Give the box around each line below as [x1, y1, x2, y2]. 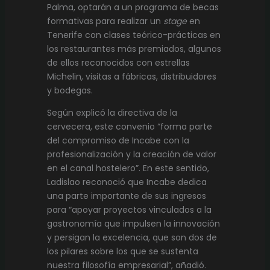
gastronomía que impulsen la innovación [46, 218, 220, 230]
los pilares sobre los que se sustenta [46, 245, 198, 258]
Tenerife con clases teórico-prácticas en [46, 29, 221, 42]
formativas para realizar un [46, 15, 163, 28]
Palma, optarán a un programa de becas [46, 1, 219, 14]
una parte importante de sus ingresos [46, 190, 206, 202]
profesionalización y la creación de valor [46, 148, 216, 161]
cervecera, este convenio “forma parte [46, 121, 212, 133]
